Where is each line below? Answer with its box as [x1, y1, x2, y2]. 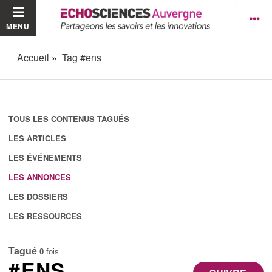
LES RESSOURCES [8, 210, 83, 222]
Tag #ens [62, 50, 102, 64]
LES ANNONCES [8, 171, 72, 183]
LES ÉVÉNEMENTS [8, 152, 83, 164]
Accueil [17, 50, 50, 64]
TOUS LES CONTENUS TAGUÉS [8, 113, 130, 125]
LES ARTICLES [8, 132, 67, 144]
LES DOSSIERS [8, 191, 69, 203]
